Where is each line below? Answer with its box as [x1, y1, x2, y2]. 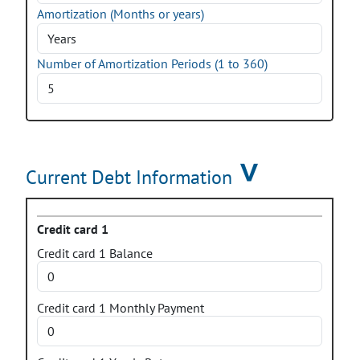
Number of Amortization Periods [37, 55, 215, 72]
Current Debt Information [26, 165, 232, 189]
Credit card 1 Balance [37, 245, 153, 261]
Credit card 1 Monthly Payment [37, 300, 204, 316]
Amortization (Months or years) [37, 6, 204, 22]
